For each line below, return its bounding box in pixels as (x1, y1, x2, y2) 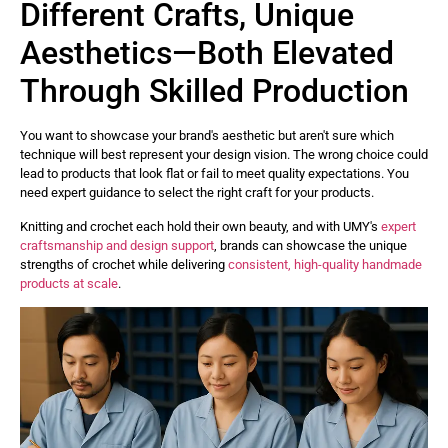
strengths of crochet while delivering (20, 256, 228, 272)
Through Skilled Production (20, 72, 409, 111)
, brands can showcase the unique (214, 237, 407, 253)
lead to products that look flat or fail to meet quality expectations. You (20, 166, 409, 182)
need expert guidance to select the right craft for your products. (20, 185, 374, 201)
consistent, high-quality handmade (228, 256, 422, 272)
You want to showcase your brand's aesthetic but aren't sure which (20, 128, 394, 144)
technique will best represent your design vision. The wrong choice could (20, 147, 428, 163)
